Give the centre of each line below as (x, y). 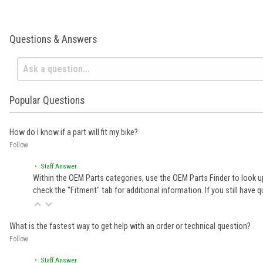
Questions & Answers (53, 40)
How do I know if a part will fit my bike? (74, 132)
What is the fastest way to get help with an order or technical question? (130, 226)
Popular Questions (47, 100)
